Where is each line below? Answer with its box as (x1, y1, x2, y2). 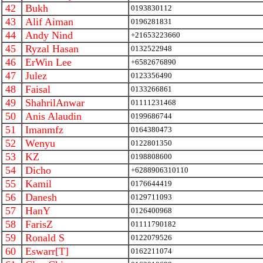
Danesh (22, 191, 57, 203)
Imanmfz (22, 124, 63, 136)
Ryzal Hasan (22, 43, 79, 55)
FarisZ (22, 218, 53, 230)
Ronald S (22, 232, 65, 244)
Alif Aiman (22, 16, 73, 28)
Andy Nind (22, 29, 73, 41)
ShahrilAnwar (22, 97, 85, 109)
